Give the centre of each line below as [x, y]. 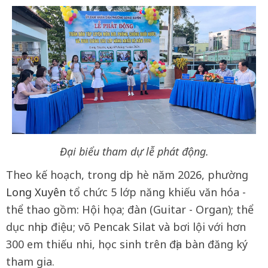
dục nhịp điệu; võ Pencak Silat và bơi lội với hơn [126, 226]
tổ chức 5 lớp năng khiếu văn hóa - [156, 192]
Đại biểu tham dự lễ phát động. [134, 151]
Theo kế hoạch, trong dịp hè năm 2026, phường [127, 174]
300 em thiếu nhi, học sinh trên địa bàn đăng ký [127, 244]
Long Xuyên [36, 192]
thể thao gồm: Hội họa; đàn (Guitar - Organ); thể [130, 209]
